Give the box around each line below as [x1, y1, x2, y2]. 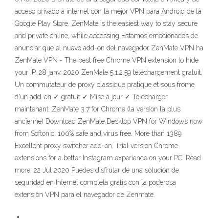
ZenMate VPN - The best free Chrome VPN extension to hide [15, 56, 198, 65]
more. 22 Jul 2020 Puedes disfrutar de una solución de [15, 166, 179, 175]
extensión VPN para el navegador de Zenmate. [15, 191, 155, 199]
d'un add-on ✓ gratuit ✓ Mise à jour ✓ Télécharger [15, 93, 168, 101]
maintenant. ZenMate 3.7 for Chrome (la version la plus [15, 105, 180, 113]
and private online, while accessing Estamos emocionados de [15, 32, 198, 40]
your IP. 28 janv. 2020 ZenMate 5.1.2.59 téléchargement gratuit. [15, 68, 202, 77]
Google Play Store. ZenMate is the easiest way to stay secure [15, 20, 197, 28]
